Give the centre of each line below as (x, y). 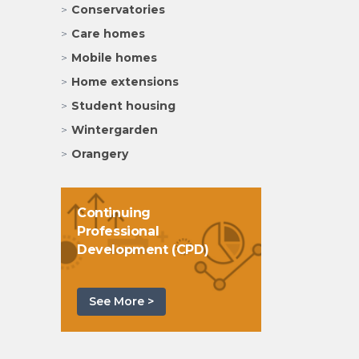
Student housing (123, 106)
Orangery (99, 154)
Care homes (108, 34)
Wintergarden (114, 130)
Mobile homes (114, 58)
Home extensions (125, 82)
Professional (118, 232)
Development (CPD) (143, 250)
